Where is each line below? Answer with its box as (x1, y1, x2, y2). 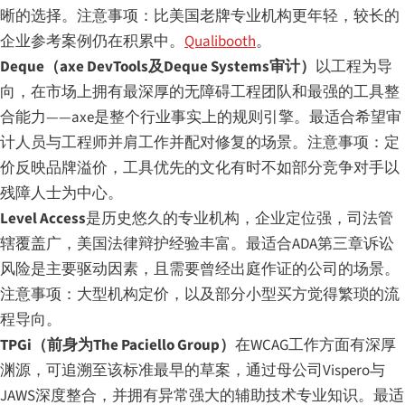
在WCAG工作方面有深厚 (235, 334, 396, 356)
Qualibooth (184, 30, 256, 52)
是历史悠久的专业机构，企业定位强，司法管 (86, 207, 393, 230)
